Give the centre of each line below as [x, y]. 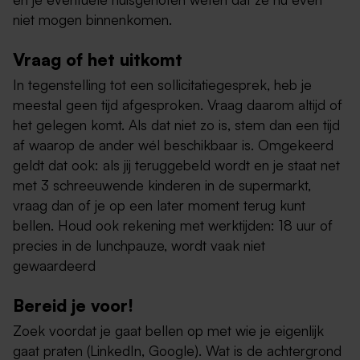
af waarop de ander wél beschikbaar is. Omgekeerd [173, 144]
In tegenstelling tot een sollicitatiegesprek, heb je [162, 84]
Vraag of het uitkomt [98, 59]
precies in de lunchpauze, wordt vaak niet [139, 245]
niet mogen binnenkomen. [92, 19]
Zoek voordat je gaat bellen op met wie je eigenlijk [168, 330]
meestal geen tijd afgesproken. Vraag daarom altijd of [178, 104]
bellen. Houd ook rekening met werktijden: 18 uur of [173, 225]
